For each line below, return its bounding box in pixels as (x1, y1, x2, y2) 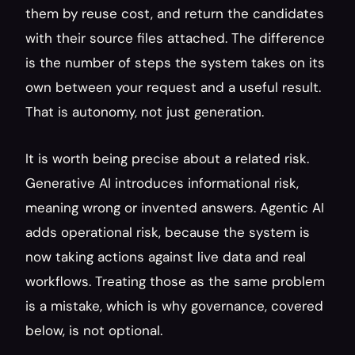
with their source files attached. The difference (25, 29, 325, 47)
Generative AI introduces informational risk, (25, 174, 299, 192)
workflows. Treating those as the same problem (25, 273, 325, 290)
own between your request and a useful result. (25, 78, 321, 96)
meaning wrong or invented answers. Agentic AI (25, 199, 324, 216)
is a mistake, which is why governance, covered (25, 297, 323, 315)
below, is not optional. (25, 322, 162, 339)
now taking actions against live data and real (25, 248, 306, 265)
